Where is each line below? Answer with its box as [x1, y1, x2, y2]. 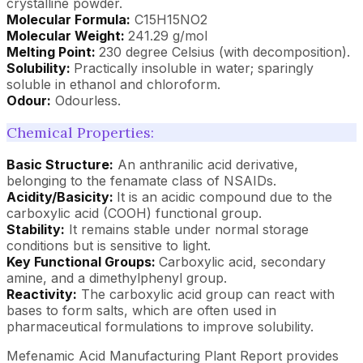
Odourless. [51, 92, 121, 109]
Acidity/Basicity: [6, 189, 117, 205]
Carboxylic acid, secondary [159, 254, 326, 270]
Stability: [6, 221, 65, 237]
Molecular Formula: [6, 11, 130, 28]
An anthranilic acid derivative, [113, 156, 298, 173]
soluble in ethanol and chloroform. [6, 76, 220, 92]
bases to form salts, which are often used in [6, 302, 276, 318]
